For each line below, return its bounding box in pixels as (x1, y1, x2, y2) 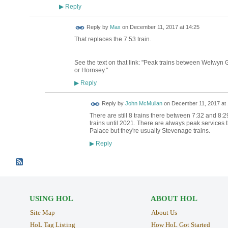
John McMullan (125, 100, 162, 107)
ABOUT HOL (150, 194, 197, 203)
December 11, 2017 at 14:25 (129, 24, 199, 31)
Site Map (30, 209, 55, 217)
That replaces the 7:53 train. (74, 36, 151, 43)
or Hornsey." (74, 66, 108, 74)
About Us (151, 209, 177, 217)
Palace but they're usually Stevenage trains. (89, 127, 210, 135)
